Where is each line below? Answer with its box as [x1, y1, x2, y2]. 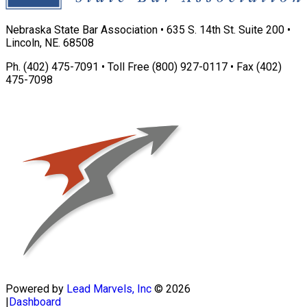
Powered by [5, 282, 66, 296]
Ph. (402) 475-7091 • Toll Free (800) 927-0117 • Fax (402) [5, 60, 282, 73]
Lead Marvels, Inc [66, 282, 151, 296]
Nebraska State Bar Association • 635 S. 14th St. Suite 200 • [5, 23, 291, 36]
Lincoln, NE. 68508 [5, 36, 94, 49]
